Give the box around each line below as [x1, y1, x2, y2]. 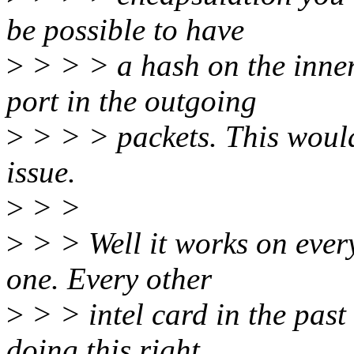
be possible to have [6, 13, 244, 47]
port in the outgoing [6, 84, 257, 119]
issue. [6, 155, 76, 190]
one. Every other [6, 262, 212, 296]
